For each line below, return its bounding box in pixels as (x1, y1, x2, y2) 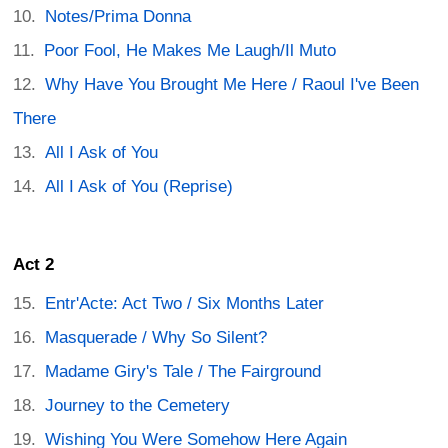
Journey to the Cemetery (45, 396, 231, 416)
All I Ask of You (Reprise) (45, 176, 234, 196)
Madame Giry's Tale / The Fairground (45, 362, 322, 382)
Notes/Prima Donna (45, 6, 192, 26)
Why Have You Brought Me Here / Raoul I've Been (45, 74, 420, 94)
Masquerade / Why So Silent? (45, 328, 268, 348)
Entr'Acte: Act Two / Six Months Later (45, 294, 325, 314)
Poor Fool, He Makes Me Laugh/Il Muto (44, 40, 337, 60)
